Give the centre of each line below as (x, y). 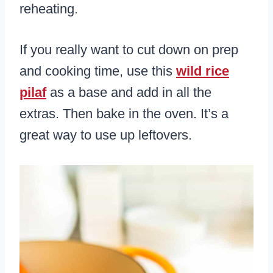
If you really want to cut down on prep (129, 50)
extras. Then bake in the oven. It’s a (124, 114)
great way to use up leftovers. (106, 135)
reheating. (49, 9)
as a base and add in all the (129, 93)
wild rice (203, 71)
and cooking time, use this (98, 71)
